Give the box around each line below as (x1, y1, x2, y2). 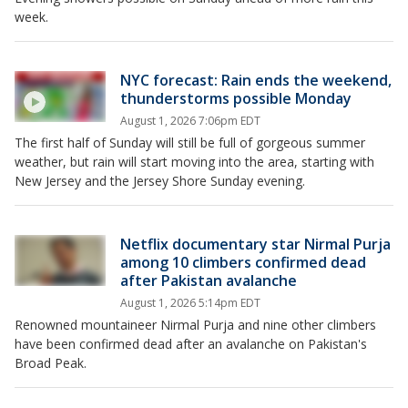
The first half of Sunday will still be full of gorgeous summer (15, 133, 365, 151)
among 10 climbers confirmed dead (120, 251, 366, 272)
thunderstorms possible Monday (120, 87, 352, 108)
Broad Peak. (15, 353, 87, 372)
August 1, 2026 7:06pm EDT (120, 112, 260, 128)
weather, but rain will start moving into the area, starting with (15, 152, 374, 170)
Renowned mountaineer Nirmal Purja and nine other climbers (15, 315, 376, 333)
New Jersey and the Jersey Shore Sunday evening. (15, 171, 305, 189)
